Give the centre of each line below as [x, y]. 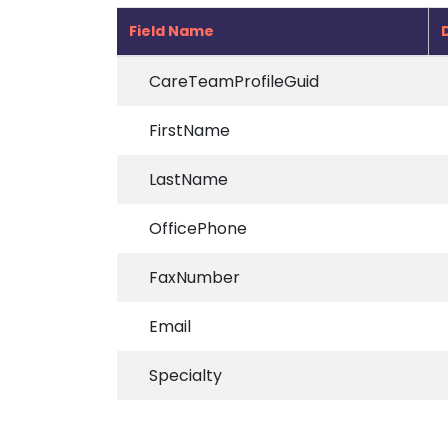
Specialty [185, 375]
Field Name [171, 31]
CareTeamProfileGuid [234, 81]
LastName [188, 179]
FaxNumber [194, 277]
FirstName [189, 130]
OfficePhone [198, 228]
